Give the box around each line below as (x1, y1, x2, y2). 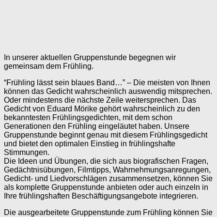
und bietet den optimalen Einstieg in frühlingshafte (4, 139, 175, 148)
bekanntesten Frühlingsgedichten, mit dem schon (4, 113, 172, 122)
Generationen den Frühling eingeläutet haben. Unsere (4, 122, 189, 130)
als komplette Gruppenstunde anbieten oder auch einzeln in (4, 183, 208, 191)
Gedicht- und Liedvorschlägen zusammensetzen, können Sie (4, 174, 213, 183)
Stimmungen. (4, 148, 49, 156)
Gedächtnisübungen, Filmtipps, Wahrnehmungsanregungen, (4, 165, 211, 174)
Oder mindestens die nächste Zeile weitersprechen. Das (4, 95, 196, 104)
